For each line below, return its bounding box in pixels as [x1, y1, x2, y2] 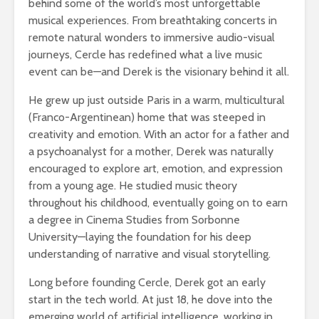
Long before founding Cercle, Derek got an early [28, 275, 266, 289]
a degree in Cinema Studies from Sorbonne [28, 212, 240, 226]
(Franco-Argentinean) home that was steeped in [28, 110, 266, 124]
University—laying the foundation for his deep [28, 229, 251, 244]
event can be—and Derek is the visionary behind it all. [28, 64, 289, 78]
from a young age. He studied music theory [28, 178, 237, 192]
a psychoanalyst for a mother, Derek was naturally [28, 144, 273, 158]
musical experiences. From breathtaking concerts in [28, 13, 277, 27]
